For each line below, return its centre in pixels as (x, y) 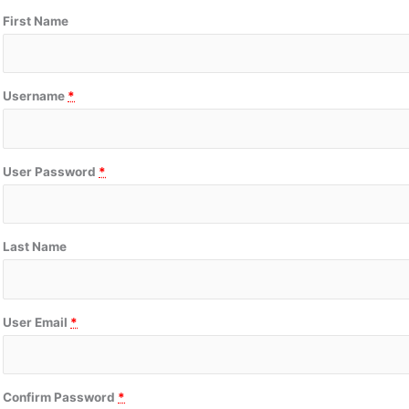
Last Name (35, 246)
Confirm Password (60, 397)
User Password (51, 171)
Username (35, 96)
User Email (37, 322)
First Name (36, 21)
